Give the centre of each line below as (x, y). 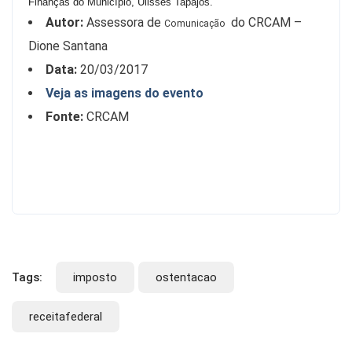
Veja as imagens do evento (125, 93)
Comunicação (196, 24)
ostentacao (186, 278)
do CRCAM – (265, 23)
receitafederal (66, 317)
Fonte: (64, 117)
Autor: (64, 23)
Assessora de (124, 23)
